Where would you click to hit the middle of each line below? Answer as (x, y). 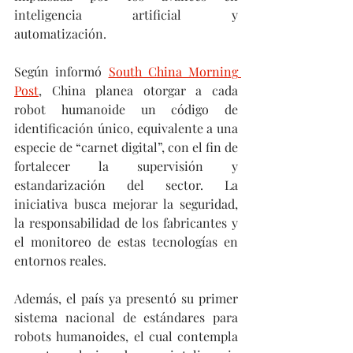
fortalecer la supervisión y (126, 166)
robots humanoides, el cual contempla (126, 336)
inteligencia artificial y (126, 15)
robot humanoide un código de (126, 110)
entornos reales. (62, 261)
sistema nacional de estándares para (126, 318)
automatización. (60, 34)
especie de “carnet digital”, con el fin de (126, 147)
